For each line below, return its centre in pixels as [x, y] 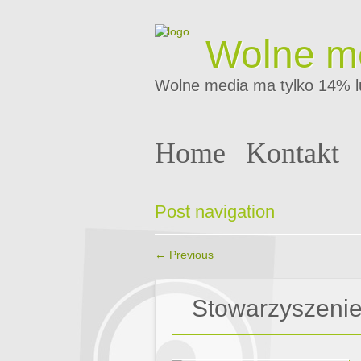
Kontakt [293, 153]
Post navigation [215, 212]
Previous [190, 255]
